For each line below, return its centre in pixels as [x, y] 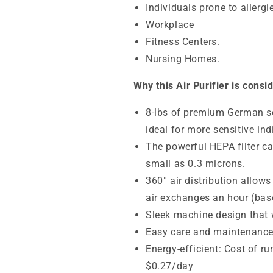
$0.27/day [170, 266]
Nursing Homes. [183, 58]
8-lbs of [165, 112]
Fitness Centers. [183, 41]
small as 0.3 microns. [196, 163]
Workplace [170, 24]
